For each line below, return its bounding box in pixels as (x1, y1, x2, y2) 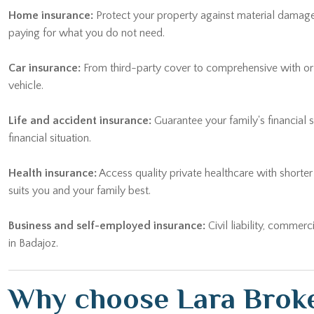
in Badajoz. (8, 212, 58, 224)
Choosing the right (8, 298, 97, 310)
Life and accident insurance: (8, 89, 151, 102)
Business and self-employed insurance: (8, 194, 205, 207)
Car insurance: (8, 36, 81, 49)
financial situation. (8, 107, 91, 119)
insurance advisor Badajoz (97, 298, 228, 310)
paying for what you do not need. (8, 1, 165, 14)
